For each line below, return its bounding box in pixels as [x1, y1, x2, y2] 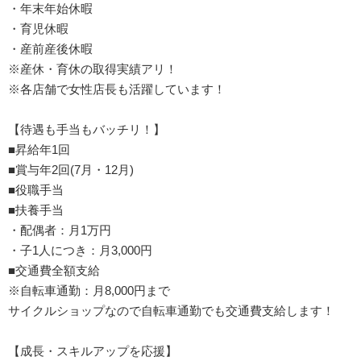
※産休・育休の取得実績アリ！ [8, 61, 177, 76]
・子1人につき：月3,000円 [8, 243, 152, 257]
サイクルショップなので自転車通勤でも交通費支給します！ [8, 303, 334, 317]
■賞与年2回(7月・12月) [8, 162, 134, 176]
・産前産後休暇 [8, 41, 93, 56]
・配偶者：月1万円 [8, 222, 111, 237]
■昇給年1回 [8, 142, 70, 156]
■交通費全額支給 [8, 263, 100, 277]
